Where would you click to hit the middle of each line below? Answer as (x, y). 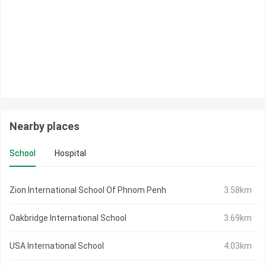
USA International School (57, 246)
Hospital (70, 153)
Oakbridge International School (68, 218)
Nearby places (45, 126)
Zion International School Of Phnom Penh (88, 190)
